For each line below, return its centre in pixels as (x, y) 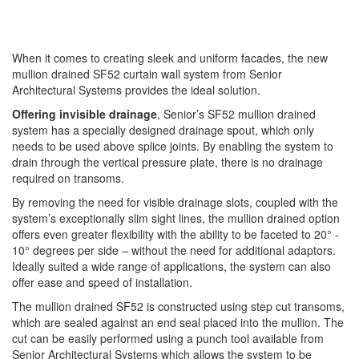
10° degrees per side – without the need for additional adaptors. (174, 250)
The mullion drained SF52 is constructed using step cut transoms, (178, 306)
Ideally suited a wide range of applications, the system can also (171, 266)
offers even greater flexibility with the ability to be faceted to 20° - (175, 234)
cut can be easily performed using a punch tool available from (168, 338)
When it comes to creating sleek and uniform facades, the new (170, 58)
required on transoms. (68, 178)
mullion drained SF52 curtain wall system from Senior (147, 74)
